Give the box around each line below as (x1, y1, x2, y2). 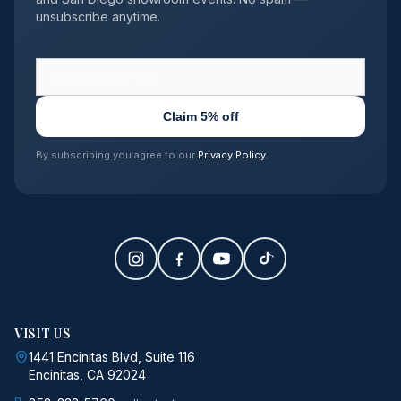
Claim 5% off (162, 108, 239, 124)
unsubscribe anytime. (36, 8, 160, 24)
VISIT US (14, 324, 71, 342)
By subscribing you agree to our (36, 148, 198, 161)
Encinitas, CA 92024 (29, 366, 146, 382)
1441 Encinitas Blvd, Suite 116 (29, 348, 195, 364)
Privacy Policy (198, 148, 266, 161)
